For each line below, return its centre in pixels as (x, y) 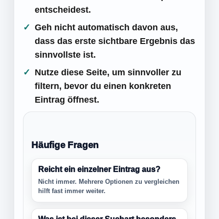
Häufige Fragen (65, 145)
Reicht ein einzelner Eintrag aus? (99, 169)
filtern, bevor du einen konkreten (103, 86)
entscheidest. (63, 10)
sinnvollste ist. (65, 55)
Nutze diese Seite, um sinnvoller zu (108, 72)
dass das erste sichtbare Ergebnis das (115, 41)
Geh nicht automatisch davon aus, (106, 27)
